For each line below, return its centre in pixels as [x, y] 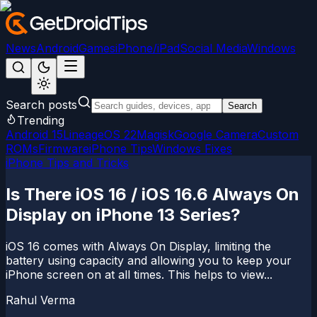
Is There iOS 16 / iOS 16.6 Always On [152, 194]
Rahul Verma [40, 300]
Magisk [155, 134]
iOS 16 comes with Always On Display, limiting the [138, 246]
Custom [278, 134]
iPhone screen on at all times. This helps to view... [139, 274]
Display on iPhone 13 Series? [123, 214]
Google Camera [216, 134]
